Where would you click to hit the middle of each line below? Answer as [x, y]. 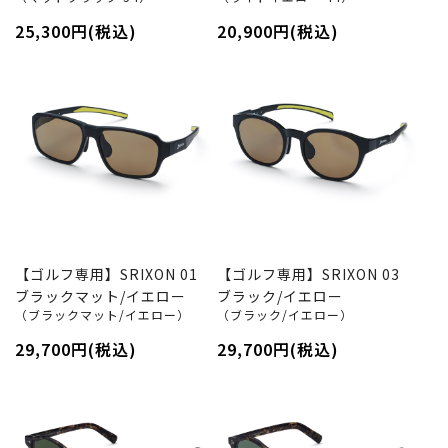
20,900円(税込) [277, 31]
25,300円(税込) [76, 31]
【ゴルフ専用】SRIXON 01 [106, 273]
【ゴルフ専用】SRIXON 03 [308, 273]
